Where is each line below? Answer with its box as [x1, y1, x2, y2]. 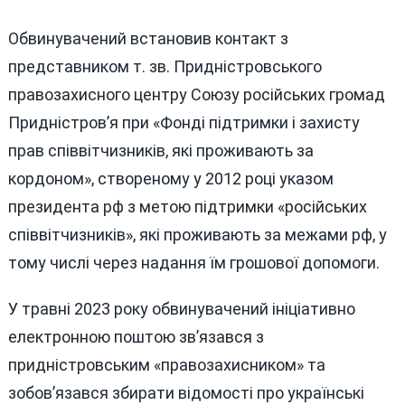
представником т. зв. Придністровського [7, 56, 322, 76]
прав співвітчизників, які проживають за [7, 140, 314, 160]
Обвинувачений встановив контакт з [7, 28, 288, 48]
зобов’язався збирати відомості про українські [7, 383, 364, 403]
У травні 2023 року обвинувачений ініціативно [7, 299, 355, 319]
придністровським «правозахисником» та [7, 355, 325, 375]
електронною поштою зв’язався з [7, 327, 264, 347]
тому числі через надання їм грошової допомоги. [7, 252, 380, 272]
